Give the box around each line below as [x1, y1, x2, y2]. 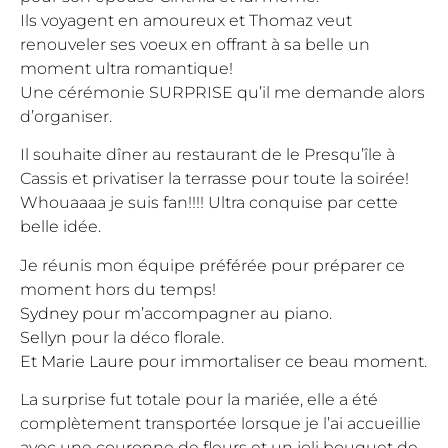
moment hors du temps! [20, 279, 216, 299]
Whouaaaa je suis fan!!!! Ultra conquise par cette [20, 193, 398, 213]
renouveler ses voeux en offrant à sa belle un [20, 34, 370, 54]
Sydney [20, 303, 78, 323]
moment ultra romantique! [20, 58, 233, 78]
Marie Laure [41, 351, 134, 371]
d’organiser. [20, 106, 112, 126]
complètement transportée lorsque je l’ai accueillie [20, 413, 421, 433]
